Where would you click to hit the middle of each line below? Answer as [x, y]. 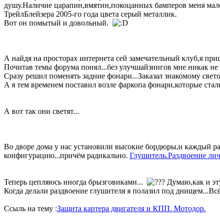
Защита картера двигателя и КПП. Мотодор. [131, 208]
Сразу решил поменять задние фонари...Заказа [82, 76]
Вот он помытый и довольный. [58, 23]
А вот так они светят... [41, 111]
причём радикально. [95, 155]
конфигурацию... [32, 155]
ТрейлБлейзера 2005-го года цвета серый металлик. [90, 14]
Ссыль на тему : [30, 208]
